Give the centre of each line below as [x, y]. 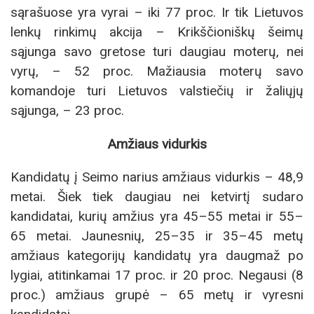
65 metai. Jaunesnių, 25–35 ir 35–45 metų [157, 235]
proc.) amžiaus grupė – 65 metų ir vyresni [157, 294]
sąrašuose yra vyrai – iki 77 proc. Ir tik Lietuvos [157, 13]
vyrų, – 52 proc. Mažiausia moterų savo [157, 71]
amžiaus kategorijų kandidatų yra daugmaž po [157, 255]
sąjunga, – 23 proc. [67, 111]
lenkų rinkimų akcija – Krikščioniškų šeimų [157, 32]
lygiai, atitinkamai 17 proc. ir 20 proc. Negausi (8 [157, 275]
